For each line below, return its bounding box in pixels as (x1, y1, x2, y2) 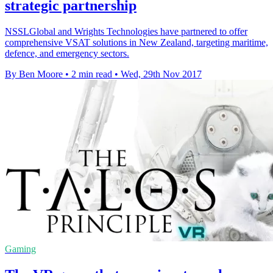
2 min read (71, 68, 112, 79)
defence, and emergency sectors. (5, 48, 129, 58)
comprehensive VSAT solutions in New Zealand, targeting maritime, (5, 37, 268, 48)
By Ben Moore (5, 68, 63, 79)
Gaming (5, 243, 36, 254)
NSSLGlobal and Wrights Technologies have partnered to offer (5, 26, 247, 37)
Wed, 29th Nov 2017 (121, 68, 202, 79)
